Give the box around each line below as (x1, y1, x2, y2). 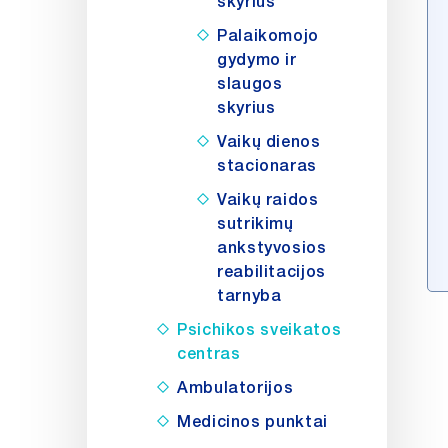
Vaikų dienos (217, 132, 321, 152)
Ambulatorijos (177, 378, 294, 398)
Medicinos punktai (177, 412, 328, 432)
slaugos (217, 74, 283, 94)
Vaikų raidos (217, 190, 319, 210)
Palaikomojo (217, 26, 320, 46)
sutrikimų (217, 214, 294, 234)
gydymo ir (217, 50, 297, 70)
